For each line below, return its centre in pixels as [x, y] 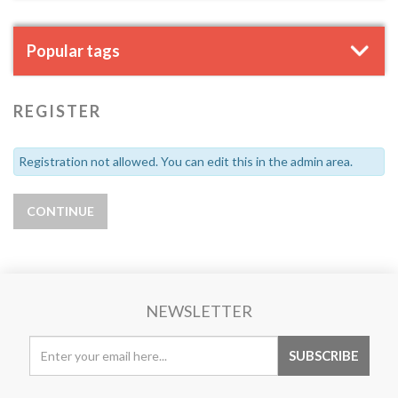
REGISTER [57, 111]
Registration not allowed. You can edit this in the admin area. [186, 161]
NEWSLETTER [199, 311]
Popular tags [73, 51]
